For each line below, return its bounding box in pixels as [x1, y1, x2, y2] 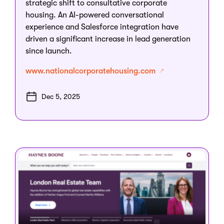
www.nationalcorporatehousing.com [25, 66, 157, 75]
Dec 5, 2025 [41, 92, 80, 100]
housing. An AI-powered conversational [25, 10, 164, 19]
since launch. [25, 46, 72, 55]
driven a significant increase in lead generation [25, 34, 190, 43]
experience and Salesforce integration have [25, 22, 178, 31]
